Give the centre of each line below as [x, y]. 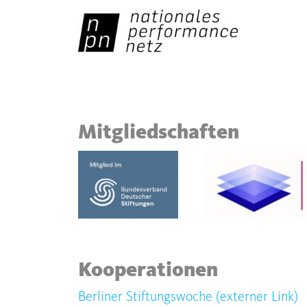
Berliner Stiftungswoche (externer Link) [188, 298]
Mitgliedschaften [159, 133]
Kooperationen [148, 271]
